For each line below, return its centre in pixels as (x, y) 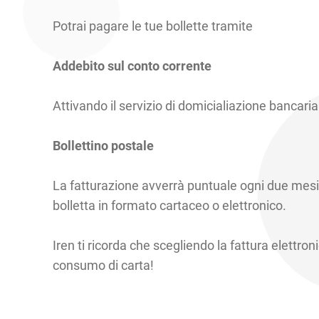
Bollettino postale (103, 145)
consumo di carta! (103, 265)
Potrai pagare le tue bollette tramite (152, 26)
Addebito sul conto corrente (133, 66)
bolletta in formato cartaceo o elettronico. (171, 205)
